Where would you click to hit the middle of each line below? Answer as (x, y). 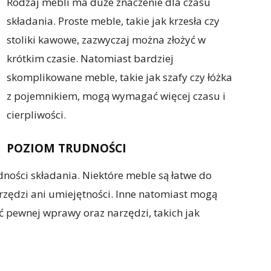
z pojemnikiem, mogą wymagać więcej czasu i (116, 96)
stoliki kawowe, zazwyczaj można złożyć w (106, 40)
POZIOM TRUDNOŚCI (67, 148)
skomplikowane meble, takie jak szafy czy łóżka (119, 77)
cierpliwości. (36, 115)
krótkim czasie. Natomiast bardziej (90, 58)
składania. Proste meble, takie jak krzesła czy (113, 21)
